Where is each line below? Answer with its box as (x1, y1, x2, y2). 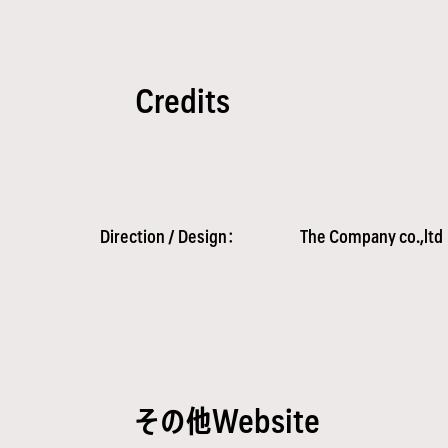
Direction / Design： (100, 227, 234, 244)
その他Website (135, 405, 320, 436)
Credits (135, 85, 230, 116)
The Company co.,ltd (300, 227, 443, 244)
